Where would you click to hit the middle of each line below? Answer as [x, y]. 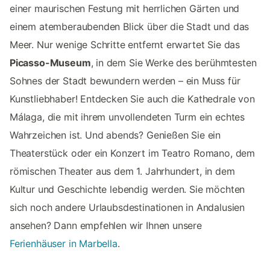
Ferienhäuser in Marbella [64, 244]
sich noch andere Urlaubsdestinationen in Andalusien [127, 208]
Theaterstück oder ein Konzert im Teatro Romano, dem [133, 153]
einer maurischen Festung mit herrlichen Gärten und [125, 9]
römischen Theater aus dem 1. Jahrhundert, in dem [122, 171]
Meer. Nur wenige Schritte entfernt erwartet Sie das [125, 45]
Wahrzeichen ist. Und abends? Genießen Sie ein [115, 135]
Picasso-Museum [50, 63]
